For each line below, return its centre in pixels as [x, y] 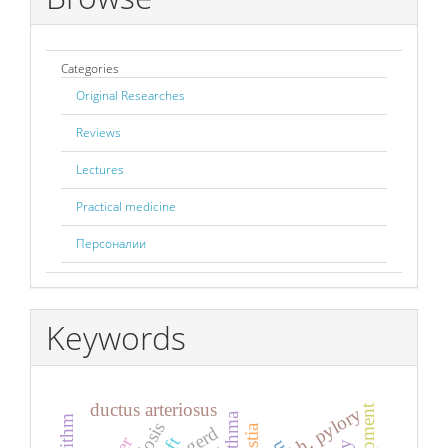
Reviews [98, 133]
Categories [90, 69]
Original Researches [130, 96]
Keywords [116, 338]
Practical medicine [126, 207]
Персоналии [111, 244]
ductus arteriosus [154, 409]
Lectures [100, 170]
